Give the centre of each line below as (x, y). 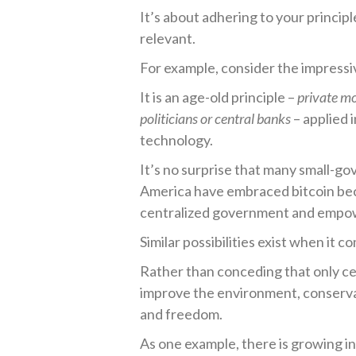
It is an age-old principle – (219, 97)
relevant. (168, 38)
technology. (177, 140)
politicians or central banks (216, 118)
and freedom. (182, 314)
